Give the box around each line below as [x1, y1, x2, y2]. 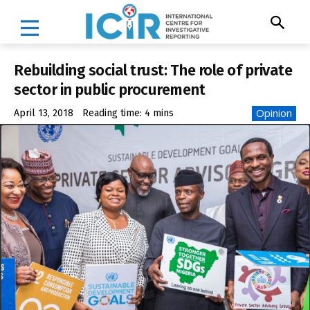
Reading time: [82, 107, 145, 120]
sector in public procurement [14, 80, 205, 99]
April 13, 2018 [14, 107, 73, 120]
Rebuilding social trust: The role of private [14, 60, 292, 80]
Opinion [256, 106, 292, 120]
